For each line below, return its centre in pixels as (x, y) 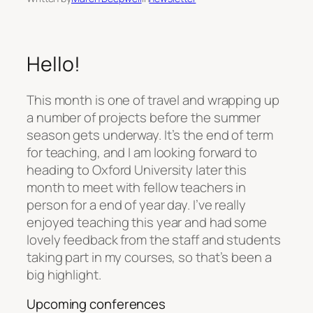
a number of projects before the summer (144, 118)
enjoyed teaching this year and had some (147, 223)
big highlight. (64, 275)
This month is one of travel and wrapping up (153, 100)
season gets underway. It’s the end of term (150, 135)
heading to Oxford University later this (137, 170)
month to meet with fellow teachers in (137, 188)
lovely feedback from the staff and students (154, 240)
